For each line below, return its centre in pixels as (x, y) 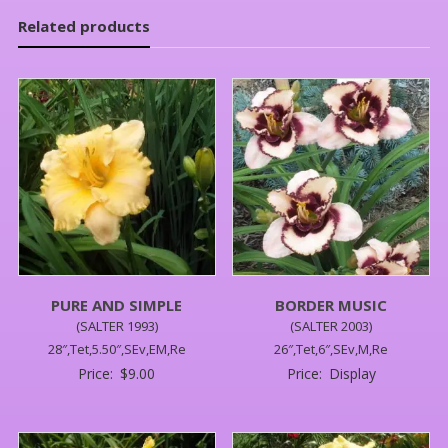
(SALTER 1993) (116, 326)
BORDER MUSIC (331, 305)
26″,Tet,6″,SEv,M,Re (331, 349)
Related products (83, 26)
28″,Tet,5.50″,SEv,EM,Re (116, 349)
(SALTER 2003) (331, 326)
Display (352, 374)
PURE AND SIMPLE (117, 305)
